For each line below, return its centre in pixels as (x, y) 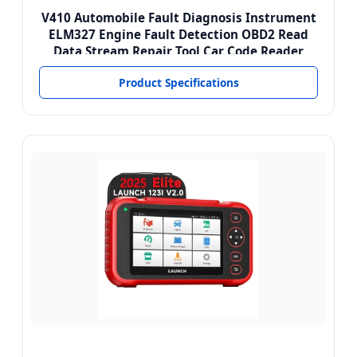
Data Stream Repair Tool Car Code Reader (178, 51)
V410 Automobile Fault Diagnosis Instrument (178, 18)
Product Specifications (178, 83)
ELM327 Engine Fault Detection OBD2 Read (178, 35)
